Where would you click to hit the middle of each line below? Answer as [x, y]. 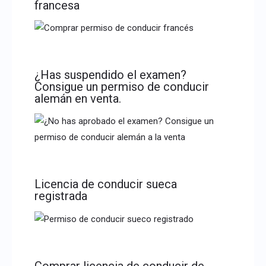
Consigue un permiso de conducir [121, 87]
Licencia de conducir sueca [105, 184]
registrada [61, 196]
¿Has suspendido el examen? [110, 75]
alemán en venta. [77, 99]
